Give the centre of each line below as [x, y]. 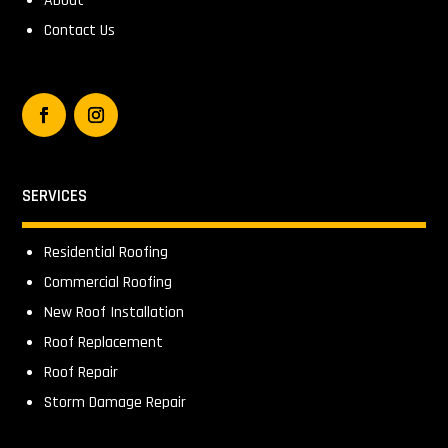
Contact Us [80, 31]
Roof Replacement [104, 343]
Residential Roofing [106, 253]
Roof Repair [81, 373]
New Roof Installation [114, 313]
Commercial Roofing [108, 283]
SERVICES [55, 196]
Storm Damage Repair [115, 403]
